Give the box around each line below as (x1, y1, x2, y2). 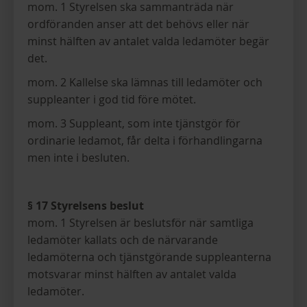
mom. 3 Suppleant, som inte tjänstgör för (27, 116, 241, 131)
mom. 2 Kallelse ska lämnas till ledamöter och (27, 75, 262, 90)
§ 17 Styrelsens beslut (27, 198, 144, 213)
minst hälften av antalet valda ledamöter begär (27, 34, 269, 49)
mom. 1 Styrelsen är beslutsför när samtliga (27, 215, 254, 230)
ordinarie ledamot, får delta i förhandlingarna (27, 133, 262, 148)
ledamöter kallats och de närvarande (27, 232, 218, 247)
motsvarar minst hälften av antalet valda (27, 267, 236, 282)
